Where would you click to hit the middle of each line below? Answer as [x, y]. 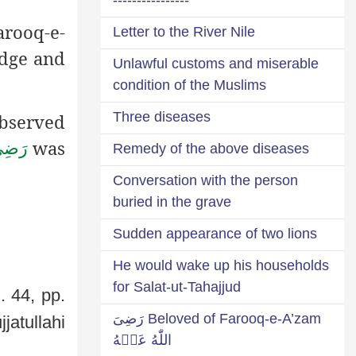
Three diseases [162, 116]
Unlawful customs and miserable [216, 63]
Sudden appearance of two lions [215, 233]
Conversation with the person [205, 180]
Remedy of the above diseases [211, 148]
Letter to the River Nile [184, 31]
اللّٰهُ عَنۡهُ [142, 340]
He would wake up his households [221, 265]
